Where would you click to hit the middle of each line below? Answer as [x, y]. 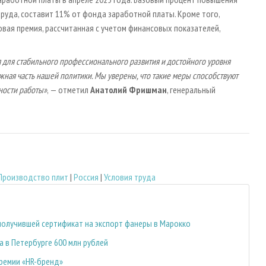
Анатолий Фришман [129, 90]
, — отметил [69, 90]
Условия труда [130, 177]
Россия [86, 177]
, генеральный [191, 90]
